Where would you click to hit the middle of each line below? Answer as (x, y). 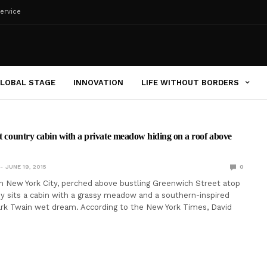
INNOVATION (98, 82)
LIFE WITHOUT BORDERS (190, 82)
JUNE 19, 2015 (25, 167)
